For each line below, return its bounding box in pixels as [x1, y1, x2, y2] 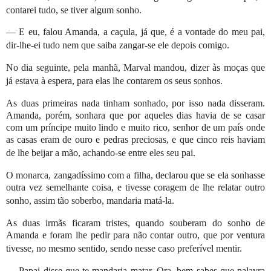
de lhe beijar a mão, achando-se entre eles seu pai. [6, 148, 195, 158]
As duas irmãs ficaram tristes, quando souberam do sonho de [6, 217, 266, 228]
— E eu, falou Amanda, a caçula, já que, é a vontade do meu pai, [6, 27, 266, 38]
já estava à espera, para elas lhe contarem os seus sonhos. [6, 76, 223, 87]
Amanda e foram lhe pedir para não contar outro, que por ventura [6, 229, 266, 240]
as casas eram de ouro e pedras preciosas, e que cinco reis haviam [6, 134, 266, 145]
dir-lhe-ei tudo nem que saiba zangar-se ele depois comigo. [6, 40, 229, 51]
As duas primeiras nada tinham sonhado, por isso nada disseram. [6, 98, 266, 109]
